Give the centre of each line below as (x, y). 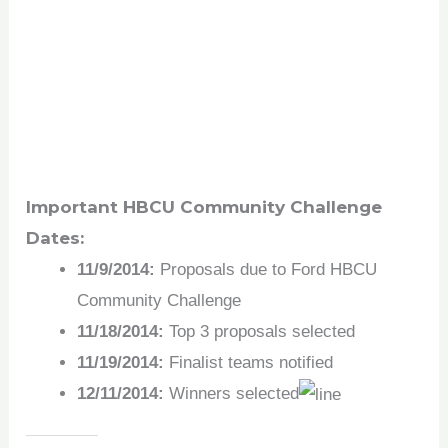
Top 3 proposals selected (260, 331)
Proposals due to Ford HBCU (266, 269)
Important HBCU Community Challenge (204, 206)
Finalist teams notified (249, 362)
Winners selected (232, 393)
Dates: (55, 237)
